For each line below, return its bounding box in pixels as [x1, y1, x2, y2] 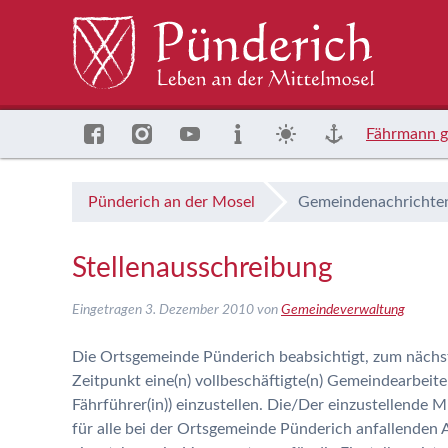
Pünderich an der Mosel [88, 194, 255, 210]
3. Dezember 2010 [145, 303, 254, 317]
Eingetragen [72, 303, 145, 317]
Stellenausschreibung [72, 254, 333, 282]
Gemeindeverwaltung [281, 303, 405, 317]
